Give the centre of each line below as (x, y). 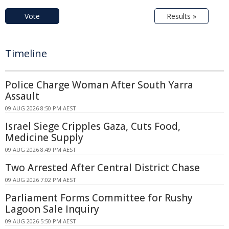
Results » (181, 16)
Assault (22, 96)
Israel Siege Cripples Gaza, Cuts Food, (93, 126)
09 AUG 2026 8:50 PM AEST (41, 108)
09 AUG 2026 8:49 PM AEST (41, 149)
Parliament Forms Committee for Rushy (99, 198)
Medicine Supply (44, 137)
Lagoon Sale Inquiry (52, 209)
